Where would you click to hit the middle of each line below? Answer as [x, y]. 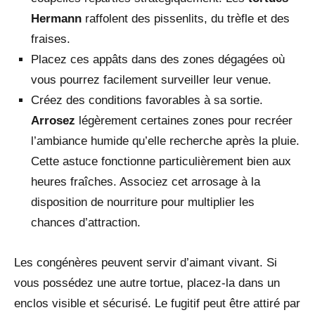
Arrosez [53, 120]
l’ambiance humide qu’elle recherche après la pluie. [165, 141]
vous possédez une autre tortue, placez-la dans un [147, 283]
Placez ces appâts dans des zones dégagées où [158, 59]
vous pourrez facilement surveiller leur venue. [151, 79]
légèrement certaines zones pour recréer [184, 120]
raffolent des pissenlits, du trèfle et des [186, 18]
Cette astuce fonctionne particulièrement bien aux [161, 161]
